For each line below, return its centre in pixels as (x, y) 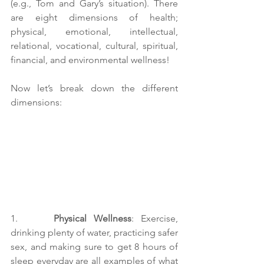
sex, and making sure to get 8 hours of (94, 247)
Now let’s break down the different (94, 88)
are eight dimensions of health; (94, 17)
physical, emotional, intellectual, (94, 32)
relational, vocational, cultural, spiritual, (94, 46)
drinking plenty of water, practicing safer (94, 233)
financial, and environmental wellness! (91, 60)
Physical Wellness (92, 219)
